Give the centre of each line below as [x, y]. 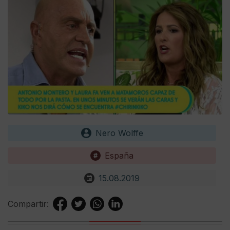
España [119, 155]
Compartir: [28, 204]
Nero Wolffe [119, 133]
